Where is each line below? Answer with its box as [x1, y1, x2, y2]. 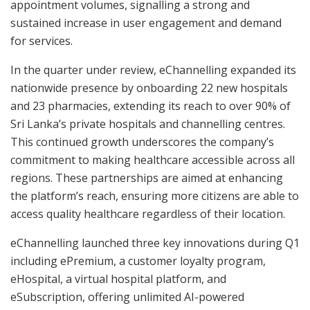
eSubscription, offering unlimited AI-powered [10, 289, 244, 304]
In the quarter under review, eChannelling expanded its [10, 62, 296, 77]
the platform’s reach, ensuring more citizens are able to [10, 188, 299, 203]
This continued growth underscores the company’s [10, 134, 274, 149]
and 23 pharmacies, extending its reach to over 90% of [10, 98, 291, 113]
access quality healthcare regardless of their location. [10, 206, 285, 221]
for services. [10, 33, 73, 48]
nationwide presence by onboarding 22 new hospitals [10, 80, 288, 95]
